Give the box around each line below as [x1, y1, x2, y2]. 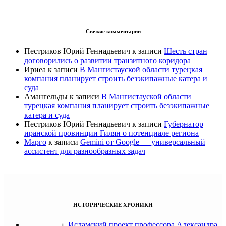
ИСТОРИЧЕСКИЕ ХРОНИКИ [73, 202, 153, 208]
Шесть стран [164, 47, 207, 56]
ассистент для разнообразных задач [24, 147, 145, 156]
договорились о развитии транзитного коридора [24, 56, 191, 65]
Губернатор [164, 120, 203, 129]
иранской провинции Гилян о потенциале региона [24, 129, 199, 138]
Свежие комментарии [85, 28, 141, 35]
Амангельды [24, 92, 68, 101]
